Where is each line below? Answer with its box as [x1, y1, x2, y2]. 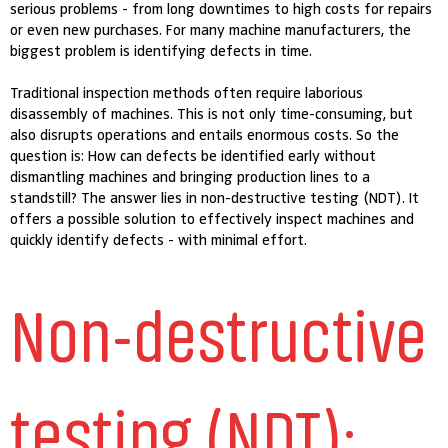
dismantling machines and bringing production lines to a [10, 167, 371, 186]
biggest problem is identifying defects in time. [10, 41, 313, 60]
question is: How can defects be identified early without [10, 146, 377, 165]
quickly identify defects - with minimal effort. [10, 230, 308, 249]
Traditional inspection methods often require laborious [10, 83, 364, 102]
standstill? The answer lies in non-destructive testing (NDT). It [10, 188, 420, 207]
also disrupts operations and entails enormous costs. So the [10, 125, 400, 144]
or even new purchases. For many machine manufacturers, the [10, 20, 412, 39]
